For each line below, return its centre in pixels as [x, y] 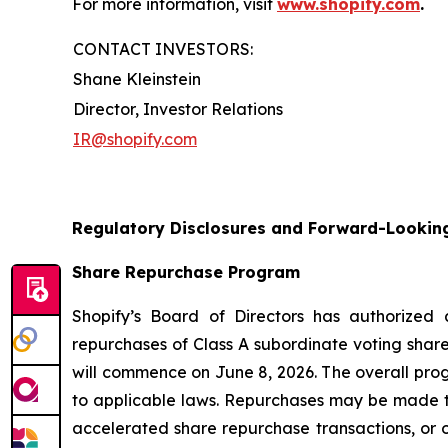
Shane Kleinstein [137, 79]
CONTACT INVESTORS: [163, 49]
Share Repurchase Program [186, 272]
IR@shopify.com [135, 139]
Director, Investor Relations [178, 109]
